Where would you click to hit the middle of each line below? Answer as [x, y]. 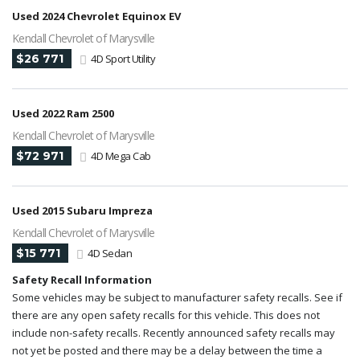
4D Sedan [110, 254]
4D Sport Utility [123, 59]
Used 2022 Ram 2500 [63, 114]
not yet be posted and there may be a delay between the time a [167, 351]
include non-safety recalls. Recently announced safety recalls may [174, 333]
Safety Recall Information [82, 280]
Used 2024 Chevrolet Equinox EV [96, 16]
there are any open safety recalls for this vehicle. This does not [166, 315]
